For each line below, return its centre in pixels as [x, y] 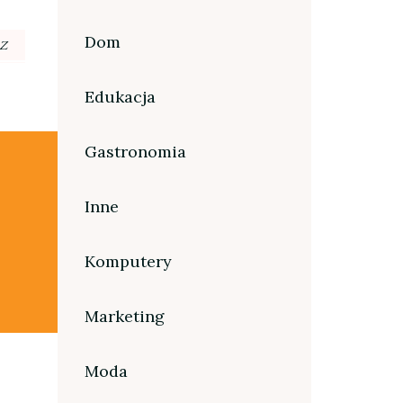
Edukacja [120, 96]
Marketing [124, 316]
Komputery [128, 261]
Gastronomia [135, 151]
